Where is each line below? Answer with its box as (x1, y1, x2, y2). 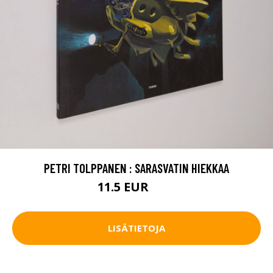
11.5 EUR (97, 178, 152, 195)
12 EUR (152, 183, 175, 194)
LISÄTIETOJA (108, 222, 165, 235)
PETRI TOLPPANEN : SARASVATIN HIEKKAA (44, 160, 229, 175)
